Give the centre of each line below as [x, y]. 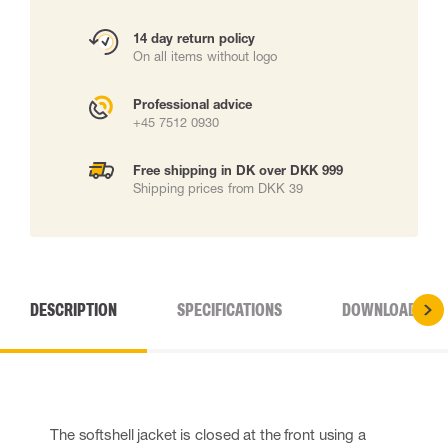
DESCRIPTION [73, 310]
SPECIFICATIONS [229, 310]
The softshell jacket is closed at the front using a [208, 434]
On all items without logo [205, 56]
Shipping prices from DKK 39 [218, 188]
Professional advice [192, 104]
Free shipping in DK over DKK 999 [238, 170]
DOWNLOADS [383, 310]
